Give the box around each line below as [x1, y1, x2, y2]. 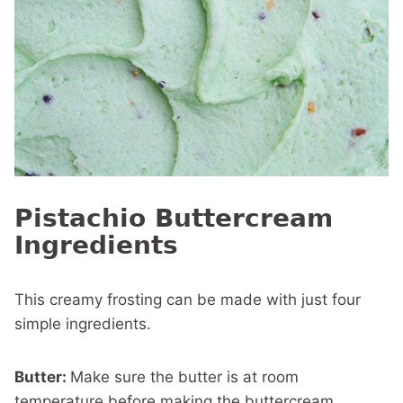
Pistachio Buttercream [14, 203, 333, 234]
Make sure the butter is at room [70, 368, 299, 387]
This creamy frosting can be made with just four [14, 291, 361, 309]
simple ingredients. [14, 315, 151, 334]
